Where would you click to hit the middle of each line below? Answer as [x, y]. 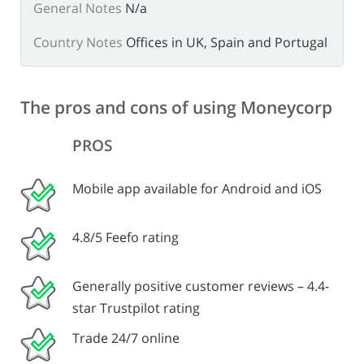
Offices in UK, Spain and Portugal [227, 43]
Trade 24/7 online [126, 338]
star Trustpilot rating [136, 308]
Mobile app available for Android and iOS [197, 188]
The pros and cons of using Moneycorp [176, 107]
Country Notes [78, 43]
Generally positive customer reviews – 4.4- [201, 286]
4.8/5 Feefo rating [126, 237]
